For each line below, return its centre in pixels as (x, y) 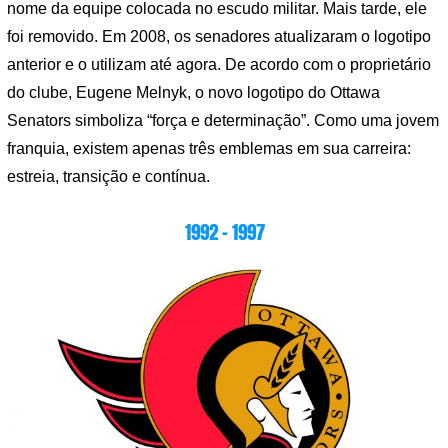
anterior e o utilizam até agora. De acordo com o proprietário (219, 65)
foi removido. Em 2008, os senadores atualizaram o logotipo (219, 37)
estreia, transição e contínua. (108, 177)
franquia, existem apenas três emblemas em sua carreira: (209, 149)
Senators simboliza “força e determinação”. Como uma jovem (223, 121)
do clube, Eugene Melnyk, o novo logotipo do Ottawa (193, 93)
